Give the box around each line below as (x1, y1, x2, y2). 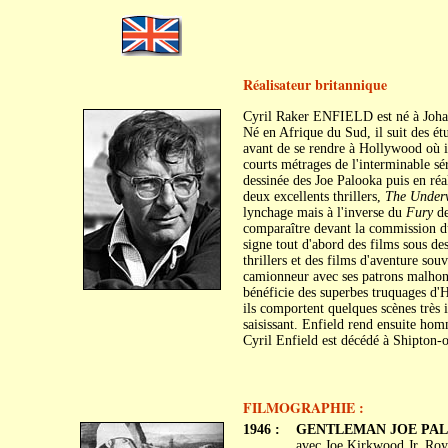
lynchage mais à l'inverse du (242, 205, 406, 220)
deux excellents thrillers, (242, 189, 385, 204)
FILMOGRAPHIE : (242, 397, 364, 418)
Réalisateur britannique (242, 74, 387, 95)
